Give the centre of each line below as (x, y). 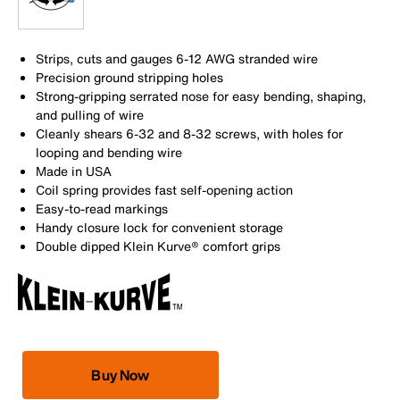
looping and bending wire (109, 152)
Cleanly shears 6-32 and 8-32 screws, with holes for (189, 133)
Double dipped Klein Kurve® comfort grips (158, 246)
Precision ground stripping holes (129, 77)
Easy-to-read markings (102, 208)
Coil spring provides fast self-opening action (164, 189)
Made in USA (74, 171)
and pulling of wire (90, 114)
